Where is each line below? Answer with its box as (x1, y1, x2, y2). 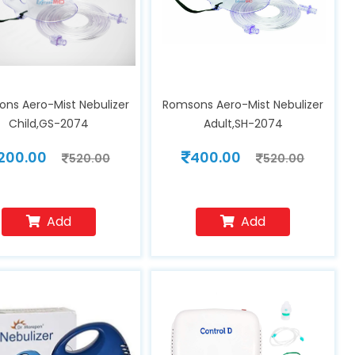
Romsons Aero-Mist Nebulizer (162, 97, 324, 113)
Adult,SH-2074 (203, 116, 283, 132)
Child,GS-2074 (9, 116, 90, 132)
